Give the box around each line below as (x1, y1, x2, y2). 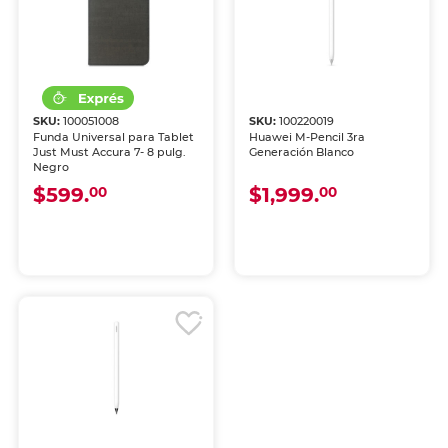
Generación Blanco (249, 145, 354, 159)
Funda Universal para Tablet (33, 130, 195, 144)
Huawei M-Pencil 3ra (249, 130, 365, 144)
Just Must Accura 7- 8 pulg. (33, 145, 187, 159)
